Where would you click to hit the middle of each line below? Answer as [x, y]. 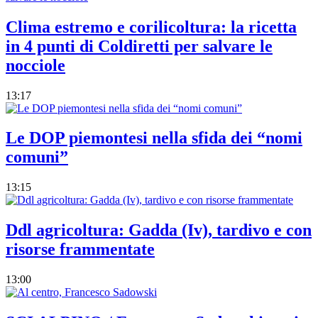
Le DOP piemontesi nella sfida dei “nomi [154, 138]
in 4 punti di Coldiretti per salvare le [139, 46]
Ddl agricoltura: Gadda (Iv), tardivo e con [159, 230]
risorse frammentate [80, 250]
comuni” [37, 157]
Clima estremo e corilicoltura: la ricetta [151, 27]
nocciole [35, 65]
